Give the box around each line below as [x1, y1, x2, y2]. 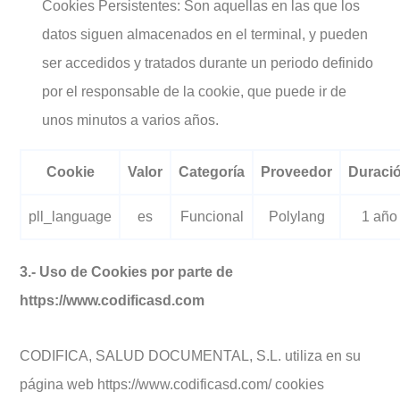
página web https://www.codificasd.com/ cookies [20, 377, 324, 392]
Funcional [179, 209, 244, 224]
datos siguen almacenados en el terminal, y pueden [42, 27, 368, 42]
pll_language [29, 209, 112, 224]
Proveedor [261, 164, 332, 179]
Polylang [268, 209, 325, 224]
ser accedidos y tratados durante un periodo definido [42, 55, 373, 71]
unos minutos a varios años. [42, 112, 219, 128]
